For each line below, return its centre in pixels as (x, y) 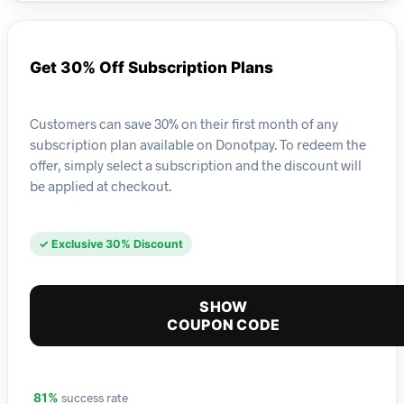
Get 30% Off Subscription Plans (151, 68)
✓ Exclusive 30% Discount (111, 244)
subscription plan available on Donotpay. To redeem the (198, 144)
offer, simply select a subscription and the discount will (196, 165)
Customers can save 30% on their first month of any (184, 123)
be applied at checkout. (101, 185)
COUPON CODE (224, 325)
